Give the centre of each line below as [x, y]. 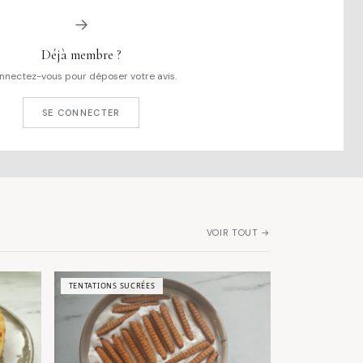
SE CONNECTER [81, 112]
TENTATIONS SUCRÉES [112, 286]
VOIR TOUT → [238, 232]
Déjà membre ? [81, 54]
